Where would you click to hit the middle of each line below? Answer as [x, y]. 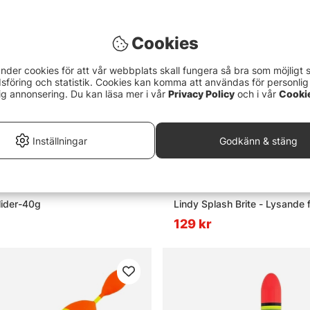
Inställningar [60, 140]
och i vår [257, 94]
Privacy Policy [201, 94]
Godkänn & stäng [259, 140]
